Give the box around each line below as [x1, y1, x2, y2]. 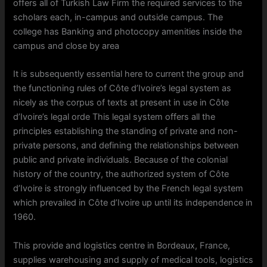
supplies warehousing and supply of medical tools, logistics [13, 254, 254, 265]
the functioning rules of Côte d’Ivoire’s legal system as [13, 83, 232, 94]
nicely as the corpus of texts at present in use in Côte [13, 97, 229, 108]
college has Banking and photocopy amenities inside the [13, 26, 243, 38]
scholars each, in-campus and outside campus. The [13, 12, 223, 23]
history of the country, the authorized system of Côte [13, 169, 229, 180]
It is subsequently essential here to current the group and [13, 69, 244, 80]
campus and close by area [13, 41, 120, 52]
